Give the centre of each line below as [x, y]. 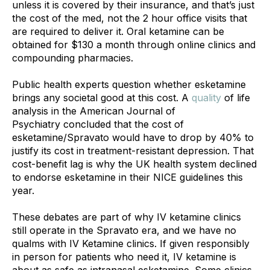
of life [236, 97]
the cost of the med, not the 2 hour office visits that [130, 18]
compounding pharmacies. [74, 58]
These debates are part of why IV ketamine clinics [127, 217]
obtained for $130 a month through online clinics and [134, 44]
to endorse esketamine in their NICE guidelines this [127, 177]
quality [206, 97]
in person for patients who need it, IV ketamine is [124, 256]
